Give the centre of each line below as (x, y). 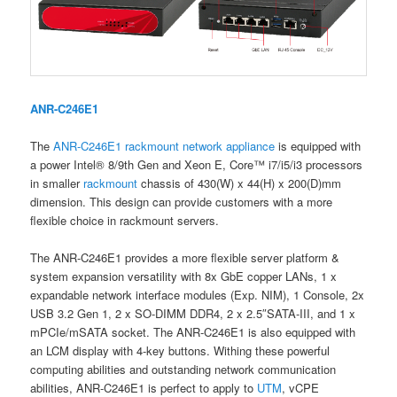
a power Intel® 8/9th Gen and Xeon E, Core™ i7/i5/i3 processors (197, 164)
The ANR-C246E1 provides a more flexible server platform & (185, 258)
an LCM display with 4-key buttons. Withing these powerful (180, 351)
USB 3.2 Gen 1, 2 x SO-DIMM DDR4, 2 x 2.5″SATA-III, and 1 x (193, 314)
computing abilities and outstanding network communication (183, 370)
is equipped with (318, 145)
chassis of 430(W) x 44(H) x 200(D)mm (240, 183)
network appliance (229, 145)
